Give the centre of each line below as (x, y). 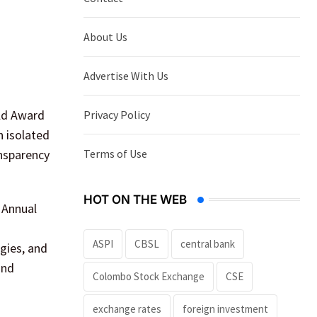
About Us (105, 36)
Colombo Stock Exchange (149, 276)
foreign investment (225, 309)
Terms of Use (115, 153)
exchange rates (127, 309)
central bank (208, 243)
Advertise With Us (126, 75)
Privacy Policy (117, 114)
